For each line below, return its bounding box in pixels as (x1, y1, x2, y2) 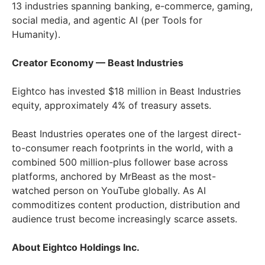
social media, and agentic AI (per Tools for (12, 14, 202, 27)
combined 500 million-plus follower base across (12, 156, 228, 169)
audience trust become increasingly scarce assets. (12, 213, 237, 225)
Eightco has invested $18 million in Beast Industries (12, 85, 241, 98)
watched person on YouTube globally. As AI (12, 185, 206, 197)
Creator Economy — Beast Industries (12, 57, 183, 69)
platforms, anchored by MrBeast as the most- (12, 170, 216, 183)
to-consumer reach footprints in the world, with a (12, 142, 233, 154)
